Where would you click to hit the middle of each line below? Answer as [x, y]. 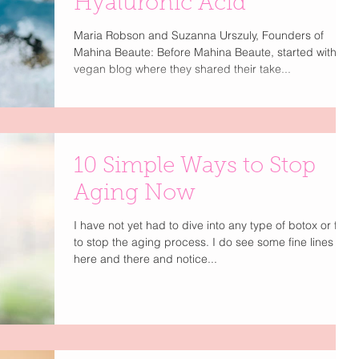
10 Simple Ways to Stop [195, 166]
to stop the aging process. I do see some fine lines [204, 242]
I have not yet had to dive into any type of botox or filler [214, 225]
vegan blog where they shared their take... [182, 69]
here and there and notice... [145, 258]
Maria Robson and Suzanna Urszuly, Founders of [199, 35]
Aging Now [135, 194]
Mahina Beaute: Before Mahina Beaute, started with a [210, 52]
